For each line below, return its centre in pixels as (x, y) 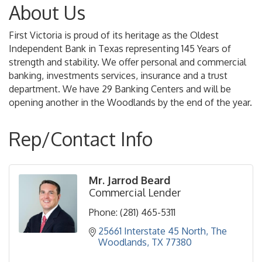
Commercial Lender (135, 192)
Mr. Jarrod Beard (130, 180)
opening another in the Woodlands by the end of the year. (130, 102)
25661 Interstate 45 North (152, 231)
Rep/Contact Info (81, 139)
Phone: (103, 212)
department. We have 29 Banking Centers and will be (120, 89)
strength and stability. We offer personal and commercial (127, 62)
